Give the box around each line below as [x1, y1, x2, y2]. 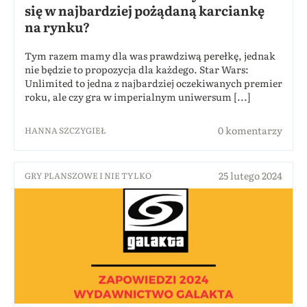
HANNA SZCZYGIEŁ [25, 123, 106, 136]
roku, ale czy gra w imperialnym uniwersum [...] [25, 89, 251, 103]
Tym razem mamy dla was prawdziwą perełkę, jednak [25, 48, 275, 62]
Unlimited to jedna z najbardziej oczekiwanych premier [25, 75, 282, 90]
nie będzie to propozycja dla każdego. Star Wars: [25, 62, 249, 76]
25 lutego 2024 [219, 168, 282, 182]
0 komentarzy [218, 123, 282, 137]
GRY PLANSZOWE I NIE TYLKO [25, 169, 151, 182]
